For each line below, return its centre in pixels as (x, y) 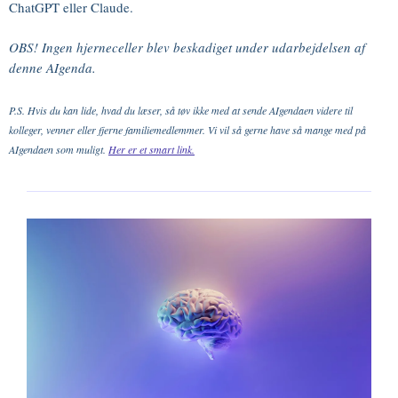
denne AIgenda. (52, 68)
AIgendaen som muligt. (59, 149)
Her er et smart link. (151, 149)
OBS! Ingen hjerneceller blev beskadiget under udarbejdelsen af (187, 47)
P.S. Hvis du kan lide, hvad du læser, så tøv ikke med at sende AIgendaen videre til (181, 110)
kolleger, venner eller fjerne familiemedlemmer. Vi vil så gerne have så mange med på (187, 130)
